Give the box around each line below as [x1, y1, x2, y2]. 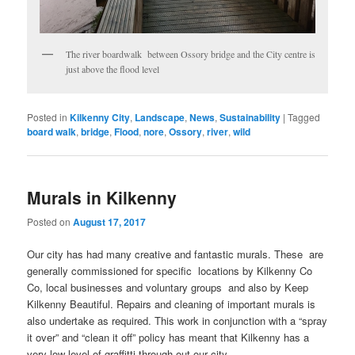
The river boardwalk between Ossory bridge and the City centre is [66, 48, 316, 61]
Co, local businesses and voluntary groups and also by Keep [27, 280, 309, 296]
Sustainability [219, 110, 281, 125]
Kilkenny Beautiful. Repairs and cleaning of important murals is [27, 296, 316, 312]
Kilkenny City [70, 110, 131, 125]
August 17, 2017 [73, 214, 147, 229]
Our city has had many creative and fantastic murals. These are [27, 246, 324, 262]
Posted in [27, 110, 68, 124]
